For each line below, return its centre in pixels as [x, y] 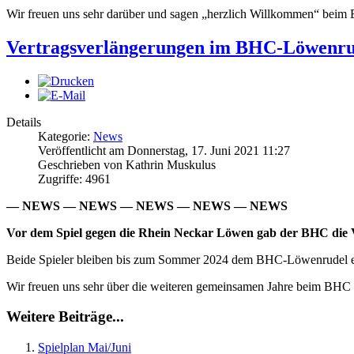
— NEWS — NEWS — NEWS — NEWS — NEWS [147, 205]
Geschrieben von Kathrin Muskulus [127, 164]
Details [24, 122]
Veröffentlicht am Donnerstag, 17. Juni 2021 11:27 [164, 150]
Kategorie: [66, 136]
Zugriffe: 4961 [74, 179]
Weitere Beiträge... [65, 317]
